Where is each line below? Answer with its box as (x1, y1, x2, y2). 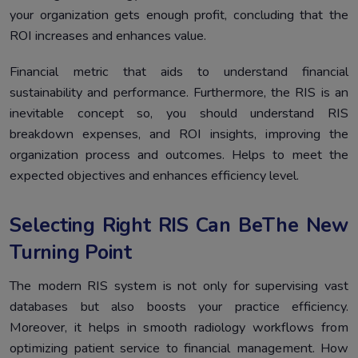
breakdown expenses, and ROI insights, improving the (10, 125, 348, 143)
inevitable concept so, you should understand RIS (10, 104, 348, 122)
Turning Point (10, 238, 132, 266)
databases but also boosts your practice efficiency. (10, 297, 348, 316)
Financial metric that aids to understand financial (10, 62, 348, 81)
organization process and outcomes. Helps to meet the (10, 145, 348, 164)
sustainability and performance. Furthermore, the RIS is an (10, 83, 348, 101)
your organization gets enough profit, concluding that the (10, 6, 348, 24)
